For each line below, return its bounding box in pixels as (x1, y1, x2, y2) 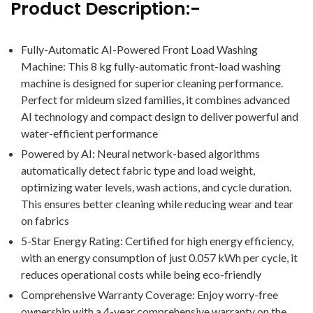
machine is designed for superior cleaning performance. (21, 76, 283, 89)
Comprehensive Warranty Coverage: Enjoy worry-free (21, 288, 278, 301)
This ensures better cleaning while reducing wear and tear (21, 197, 293, 210)
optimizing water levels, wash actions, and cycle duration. (21, 180, 291, 194)
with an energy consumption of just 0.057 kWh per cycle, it (21, 251, 298, 264)
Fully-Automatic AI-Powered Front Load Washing (21, 43, 258, 56)
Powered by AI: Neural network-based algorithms (21, 147, 260, 160)
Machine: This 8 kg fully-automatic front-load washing (21, 59, 281, 73)
